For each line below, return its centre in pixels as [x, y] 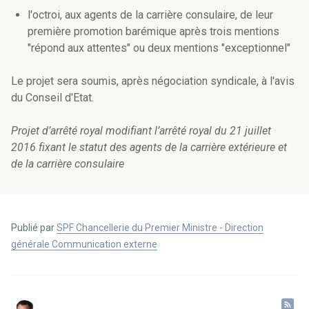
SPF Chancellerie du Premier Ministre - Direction [160, 228]
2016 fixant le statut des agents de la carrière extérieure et [149, 148]
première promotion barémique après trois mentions [153, 32]
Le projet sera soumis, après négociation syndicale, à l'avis [153, 81]
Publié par [34, 228]
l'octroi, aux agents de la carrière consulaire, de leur [150, 15]
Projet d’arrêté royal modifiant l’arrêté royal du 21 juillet [141, 131]
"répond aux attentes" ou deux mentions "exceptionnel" [159, 48]
